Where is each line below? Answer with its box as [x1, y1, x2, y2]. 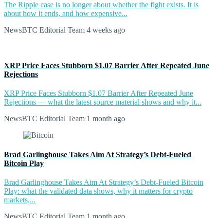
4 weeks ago [85, 25, 125, 34]
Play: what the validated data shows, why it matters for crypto [4, 186, 193, 195]
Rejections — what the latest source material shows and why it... [4, 98, 201, 107]
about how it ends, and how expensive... [4, 9, 127, 18]
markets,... [4, 195, 36, 204]
